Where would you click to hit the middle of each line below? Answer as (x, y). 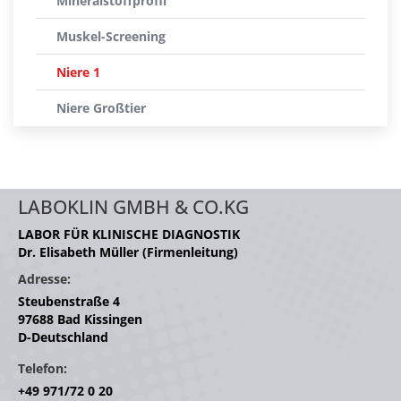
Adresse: (44, 279)
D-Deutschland (63, 337)
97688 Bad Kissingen (80, 319)
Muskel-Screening (111, 36)
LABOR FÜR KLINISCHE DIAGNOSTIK (129, 234)
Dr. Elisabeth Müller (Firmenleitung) (128, 252)
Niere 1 (78, 72)
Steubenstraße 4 (69, 301)
